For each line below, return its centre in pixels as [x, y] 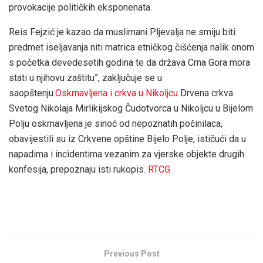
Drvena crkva [207, 93]
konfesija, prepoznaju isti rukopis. [78, 170]
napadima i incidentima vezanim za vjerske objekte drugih [127, 154]
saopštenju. [32, 93]
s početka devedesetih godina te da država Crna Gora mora [129, 63]
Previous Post [131, 254]
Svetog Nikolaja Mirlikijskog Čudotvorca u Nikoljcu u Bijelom [131, 109]
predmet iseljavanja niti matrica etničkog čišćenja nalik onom [131, 48]
